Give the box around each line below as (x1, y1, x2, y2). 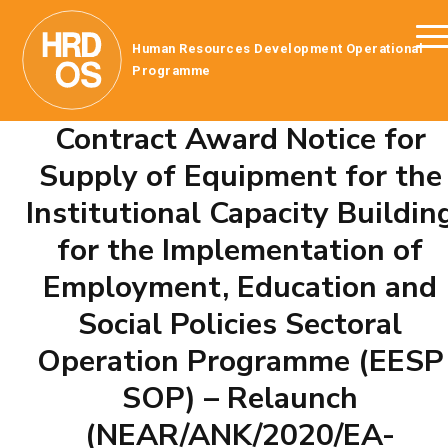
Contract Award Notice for (54, 119, 426, 160)
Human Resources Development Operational (132, 41, 424, 56)
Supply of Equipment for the (38, 156, 442, 197)
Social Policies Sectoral (78, 304, 402, 345)
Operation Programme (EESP (36, 341, 444, 382)
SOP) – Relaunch (122, 378, 358, 419)
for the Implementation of (57, 230, 423, 271)
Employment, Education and (43, 267, 437, 308)
